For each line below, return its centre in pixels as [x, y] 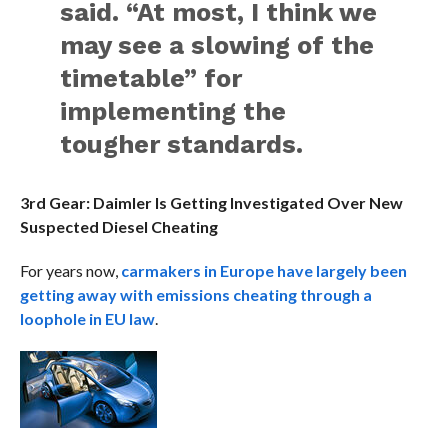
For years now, [70, 271]
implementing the [173, 111]
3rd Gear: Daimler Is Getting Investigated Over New [211, 203]
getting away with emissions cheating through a [195, 295]
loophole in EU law [87, 319]
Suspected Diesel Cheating [118, 227]
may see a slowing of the [217, 45]
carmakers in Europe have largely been [263, 271]
